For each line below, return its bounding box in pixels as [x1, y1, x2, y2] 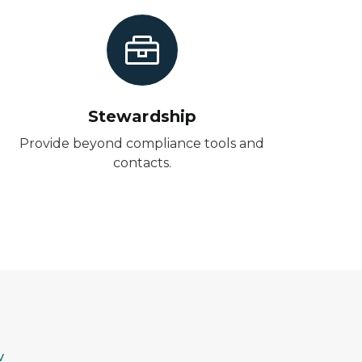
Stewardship [87, 107, 197, 126]
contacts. [112, 155, 171, 170]
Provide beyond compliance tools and [19, 136, 265, 151]
